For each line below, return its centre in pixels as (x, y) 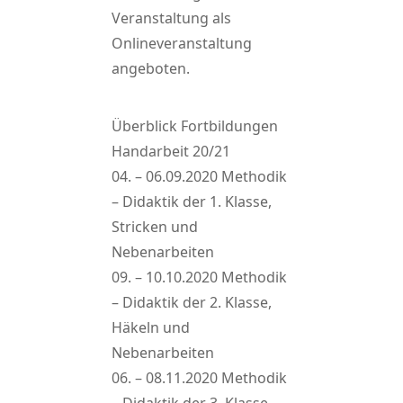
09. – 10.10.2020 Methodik (199, 277)
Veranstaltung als (171, 18)
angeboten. (151, 68)
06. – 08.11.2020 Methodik (199, 378)
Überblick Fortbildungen (195, 126)
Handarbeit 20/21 (171, 151)
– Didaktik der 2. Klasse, (192, 302)
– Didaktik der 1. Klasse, (192, 201)
